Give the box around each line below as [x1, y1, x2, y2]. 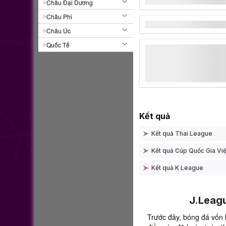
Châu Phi [46, 12, 72, 21]
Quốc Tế [46, 40, 70, 49]
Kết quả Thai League [151, 130, 212, 138]
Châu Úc [46, 26, 71, 35]
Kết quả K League [151, 164, 203, 172]
